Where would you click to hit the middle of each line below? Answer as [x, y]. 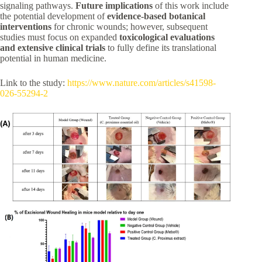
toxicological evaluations [167, 37]
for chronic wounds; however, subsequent [130, 27]
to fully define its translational [161, 48]
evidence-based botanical [156, 16]
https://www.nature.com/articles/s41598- [142, 83]
